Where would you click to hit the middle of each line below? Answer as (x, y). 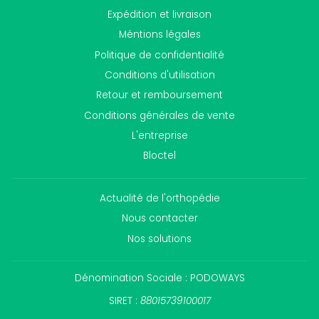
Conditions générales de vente (159, 115)
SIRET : (124, 301)
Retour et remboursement (159, 95)
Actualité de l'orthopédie (159, 198)
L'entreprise (159, 136)
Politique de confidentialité (159, 55)
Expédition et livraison (159, 14)
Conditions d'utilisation (159, 75)
